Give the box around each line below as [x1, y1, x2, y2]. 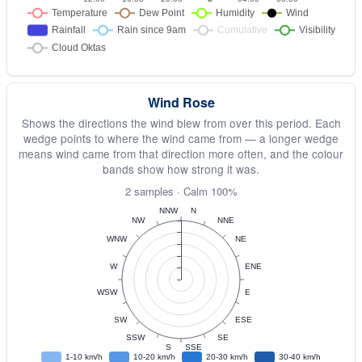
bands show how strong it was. [103, 161, 259, 177]
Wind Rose [147, 93, 215, 112]
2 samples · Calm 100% [124, 183, 238, 199]
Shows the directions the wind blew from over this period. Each [21, 115, 341, 131]
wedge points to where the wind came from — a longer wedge [23, 130, 339, 146]
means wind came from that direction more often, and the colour [19, 145, 343, 162]
